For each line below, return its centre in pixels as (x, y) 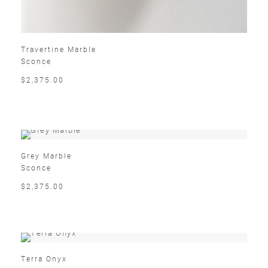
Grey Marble (46, 156)
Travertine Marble (59, 49)
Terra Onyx (44, 259)
